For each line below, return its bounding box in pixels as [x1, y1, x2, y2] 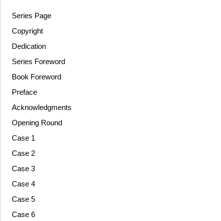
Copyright [11, 27, 43, 36]
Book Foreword [11, 73, 61, 81]
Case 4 [11, 180, 35, 188]
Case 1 [11, 134, 35, 143]
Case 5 [11, 195, 35, 204]
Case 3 [11, 164, 35, 173]
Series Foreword [11, 57, 65, 66]
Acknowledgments [11, 103, 72, 112]
